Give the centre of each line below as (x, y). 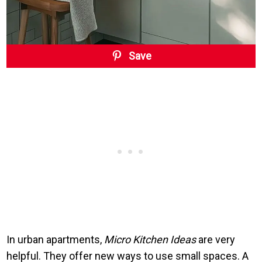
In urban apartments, (56, 240)
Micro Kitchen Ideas (150, 240)
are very (216, 240)
